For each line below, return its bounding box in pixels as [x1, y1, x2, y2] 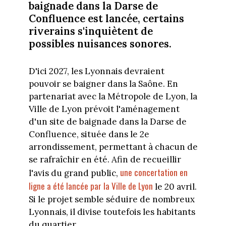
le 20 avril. [152, 181, 197, 193]
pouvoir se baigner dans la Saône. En [28, 78, 178, 90]
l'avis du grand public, [28, 167, 120, 179]
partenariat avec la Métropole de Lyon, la [28, 91, 197, 102]
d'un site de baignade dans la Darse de [28, 116, 187, 128]
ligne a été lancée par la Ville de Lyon [28, 180, 153, 193]
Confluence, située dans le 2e [28, 129, 149, 140]
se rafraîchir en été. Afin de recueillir [28, 154, 181, 165]
